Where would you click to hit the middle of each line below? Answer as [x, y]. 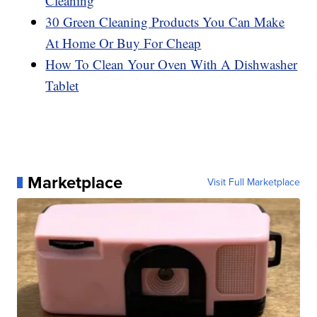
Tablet [62, 85]
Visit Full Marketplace [253, 182]
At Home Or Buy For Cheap [123, 42]
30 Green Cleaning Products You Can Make [165, 21]
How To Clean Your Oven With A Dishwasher [172, 64]
